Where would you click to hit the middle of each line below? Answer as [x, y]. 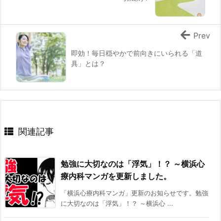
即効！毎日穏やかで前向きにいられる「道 [137, 53]
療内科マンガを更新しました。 [116, 176]
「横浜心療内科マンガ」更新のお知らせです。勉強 [134, 193]
